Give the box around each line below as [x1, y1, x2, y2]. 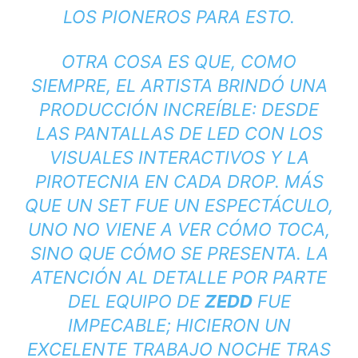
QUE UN [25, 194, 97, 216]
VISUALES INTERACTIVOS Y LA [49, 146, 309, 168]
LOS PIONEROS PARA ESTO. [63, 6, 295, 27]
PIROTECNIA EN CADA [34, 170, 227, 192]
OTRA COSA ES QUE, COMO [62, 50, 296, 72]
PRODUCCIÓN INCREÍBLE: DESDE [39, 98, 319, 120]
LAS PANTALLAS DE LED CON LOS [35, 122, 323, 144]
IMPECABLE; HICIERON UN [67, 314, 291, 336]
